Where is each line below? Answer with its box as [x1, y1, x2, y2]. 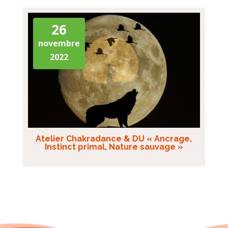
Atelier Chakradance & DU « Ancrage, [36, 133, 192, 144]
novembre [38, 38, 80, 49]
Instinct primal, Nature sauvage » [44, 141, 183, 152]
